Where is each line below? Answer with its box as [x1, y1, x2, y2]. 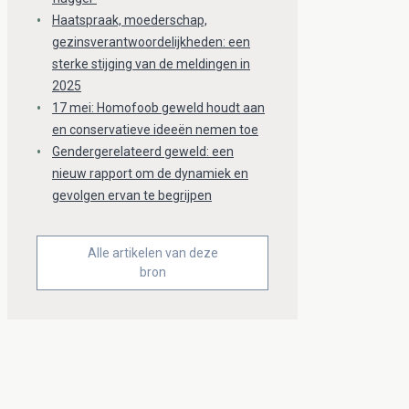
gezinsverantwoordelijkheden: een [52, 35, 250, 50]
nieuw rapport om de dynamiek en [52, 166, 248, 182]
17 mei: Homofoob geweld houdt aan [52, 100, 265, 116]
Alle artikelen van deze [87, 246, 218, 261]
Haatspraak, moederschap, [52, 13, 207, 28]
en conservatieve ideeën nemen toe [52, 122, 258, 138]
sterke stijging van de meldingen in [52, 57, 250, 72]
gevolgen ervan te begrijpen [52, 188, 212, 204]
